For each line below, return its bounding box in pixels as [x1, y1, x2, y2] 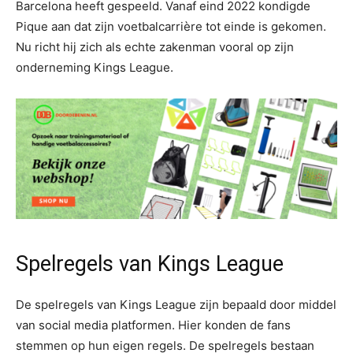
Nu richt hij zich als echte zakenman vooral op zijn [16, 39, 294, 54]
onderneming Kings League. [16, 60, 173, 75]
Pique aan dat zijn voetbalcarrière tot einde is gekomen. [16, 19, 326, 34]
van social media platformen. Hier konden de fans [16, 317, 291, 333]
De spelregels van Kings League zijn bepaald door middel [16, 296, 336, 312]
